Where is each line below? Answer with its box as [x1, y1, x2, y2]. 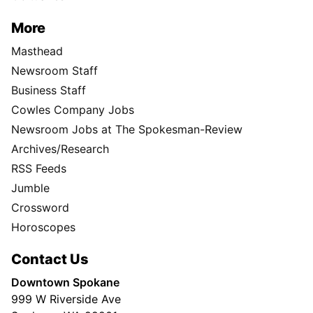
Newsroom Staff [11, 63, 98, 78]
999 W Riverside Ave [11, 291, 121, 306]
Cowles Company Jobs [11, 102, 134, 117]
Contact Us [11, 250, 89, 268]
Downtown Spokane [11, 275, 119, 289]
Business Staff [11, 82, 86, 97]
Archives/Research [11, 141, 109, 156]
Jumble [11, 180, 50, 195]
